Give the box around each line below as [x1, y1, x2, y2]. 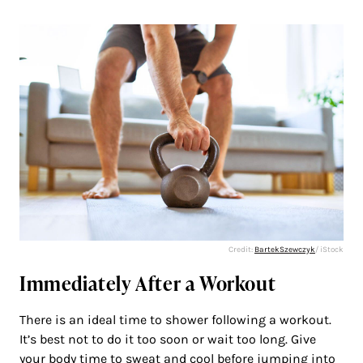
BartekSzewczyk [254, 244, 315, 254]
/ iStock [315, 244, 344, 254]
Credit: [228, 244, 254, 254]
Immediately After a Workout [19, 269, 276, 297]
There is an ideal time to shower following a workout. [19, 311, 331, 327]
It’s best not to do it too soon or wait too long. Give [19, 331, 316, 347]
